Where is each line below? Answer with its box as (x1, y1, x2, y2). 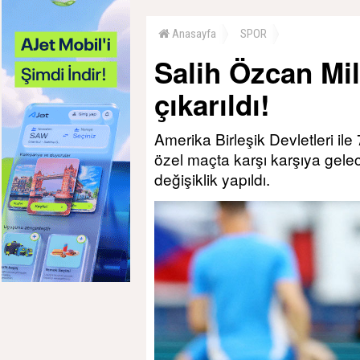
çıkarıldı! (154, 84, 270, 125)
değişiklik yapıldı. (154, 168, 270, 190)
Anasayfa (170, 27, 216, 41)
